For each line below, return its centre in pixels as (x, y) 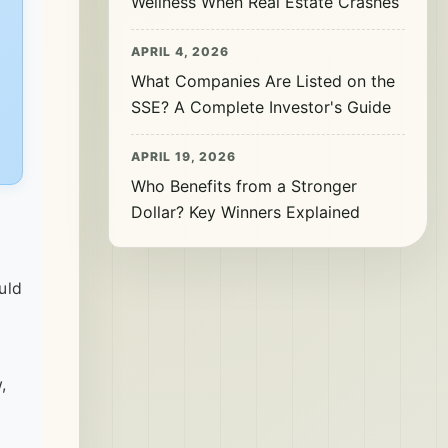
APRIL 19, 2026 (183, 156)
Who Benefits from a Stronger (244, 186)
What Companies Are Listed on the (263, 81)
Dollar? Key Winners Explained (245, 212)
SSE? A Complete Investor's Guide (261, 107)
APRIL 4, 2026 (180, 51)
